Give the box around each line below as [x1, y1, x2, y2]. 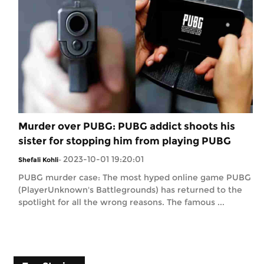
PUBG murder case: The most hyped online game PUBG [18, 171, 251, 183]
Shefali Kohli [18, 155, 58, 164]
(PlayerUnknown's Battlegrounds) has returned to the [18, 184, 242, 195]
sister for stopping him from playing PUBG [18, 134, 231, 147]
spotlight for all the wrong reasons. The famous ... [18, 196, 225, 207]
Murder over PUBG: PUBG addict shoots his [18, 120, 235, 132]
